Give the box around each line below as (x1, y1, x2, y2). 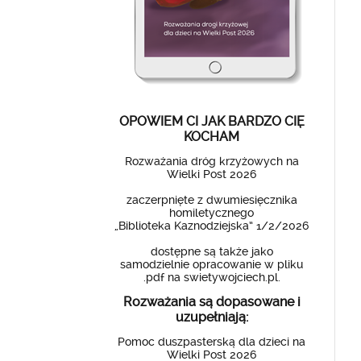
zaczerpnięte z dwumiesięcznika (126, 193, 297, 206)
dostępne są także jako (150, 245, 273, 258)
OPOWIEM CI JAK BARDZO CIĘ (118, 114, 305, 129)
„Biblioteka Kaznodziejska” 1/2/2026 (114, 219, 309, 232)
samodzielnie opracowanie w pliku (120, 258, 304, 271)
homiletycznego (169, 206, 255, 219)
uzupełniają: (175, 309, 248, 325)
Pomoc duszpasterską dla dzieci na (118, 335, 306, 348)
